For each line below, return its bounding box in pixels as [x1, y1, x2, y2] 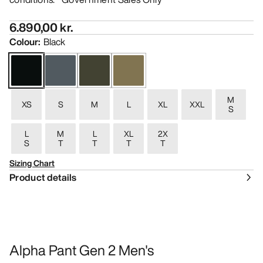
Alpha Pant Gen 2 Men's [9, 240, 154, 261]
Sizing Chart [9, 157, 55, 170]
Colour [9, 35, 38, 49]
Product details [9, 170, 77, 185]
